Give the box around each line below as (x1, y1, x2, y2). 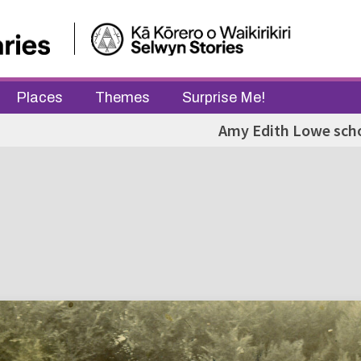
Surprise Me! (182, 89, 265, 106)
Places (16, 89, 63, 106)
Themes (95, 89, 150, 106)
